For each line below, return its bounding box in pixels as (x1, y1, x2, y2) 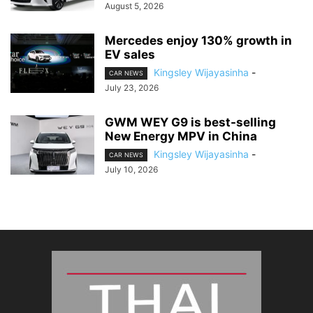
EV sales (105, 47, 155, 61)
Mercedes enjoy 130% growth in (105, 33, 292, 48)
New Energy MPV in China (105, 129, 257, 143)
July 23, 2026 (105, 82, 159, 93)
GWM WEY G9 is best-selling (105, 115, 276, 129)
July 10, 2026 (105, 164, 158, 175)
